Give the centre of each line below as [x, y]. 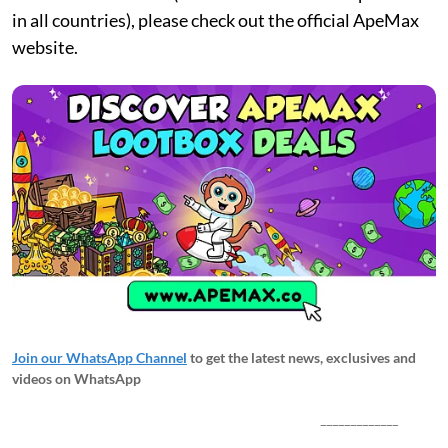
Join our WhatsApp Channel [99, 357]
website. [45, 46]
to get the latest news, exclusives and [303, 357]
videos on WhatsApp [76, 378]
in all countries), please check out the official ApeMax [215, 19]
